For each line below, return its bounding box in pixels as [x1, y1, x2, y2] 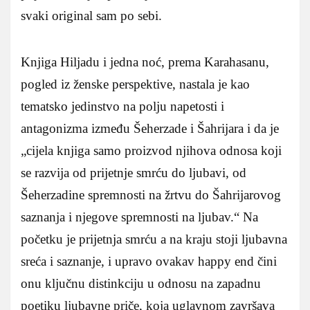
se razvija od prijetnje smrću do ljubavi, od [21, 165, 246, 180]
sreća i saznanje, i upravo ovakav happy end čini [21, 253, 277, 268]
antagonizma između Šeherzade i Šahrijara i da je [21, 120, 279, 136]
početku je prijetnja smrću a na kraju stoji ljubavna [21, 231, 287, 246]
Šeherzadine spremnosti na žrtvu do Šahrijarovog [21, 187, 281, 202]
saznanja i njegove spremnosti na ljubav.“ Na [21, 209, 258, 224]
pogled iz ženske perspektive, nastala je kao [21, 76, 250, 91]
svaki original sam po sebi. [21, 8, 162, 23]
